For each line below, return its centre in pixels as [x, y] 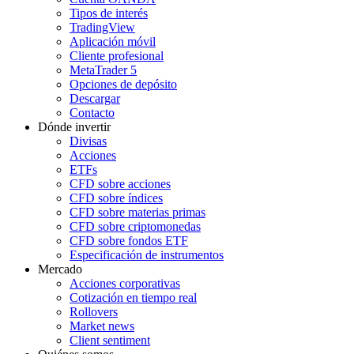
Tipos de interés [109, 13]
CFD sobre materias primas [137, 213]
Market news [102, 326]
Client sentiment [110, 341]
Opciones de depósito [123, 85]
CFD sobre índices [116, 198]
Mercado [60, 269]
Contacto [92, 113]
